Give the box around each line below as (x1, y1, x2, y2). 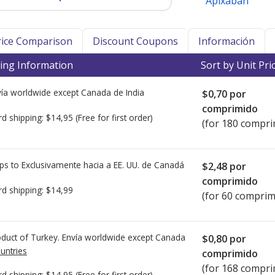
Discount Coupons (93, 34, 178, 48)
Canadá (154, 159, 184, 171)
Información (198, 34, 255, 48)
